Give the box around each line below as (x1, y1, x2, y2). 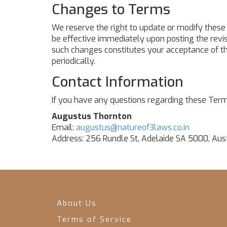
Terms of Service (57, 214, 132, 224)
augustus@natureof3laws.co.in (76, 122, 190, 133)
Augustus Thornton (52, 111, 132, 122)
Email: (52, 122, 76, 133)
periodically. (52, 56, 95, 66)
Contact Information (52, 72, 183, 91)
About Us (57, 198, 97, 208)
